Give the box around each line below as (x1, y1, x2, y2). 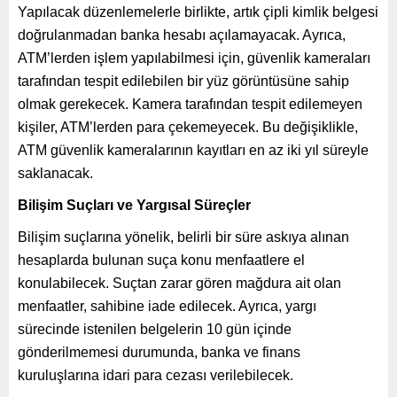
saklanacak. (18, 165, 93, 181)
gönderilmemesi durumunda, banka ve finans (18, 344, 300, 360)
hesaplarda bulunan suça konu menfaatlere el (18, 252, 305, 268)
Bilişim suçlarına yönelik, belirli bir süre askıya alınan (18, 229, 349, 245)
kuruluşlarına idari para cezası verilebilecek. (18, 367, 293, 383)
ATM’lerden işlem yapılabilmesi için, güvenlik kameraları (18, 50, 370, 66)
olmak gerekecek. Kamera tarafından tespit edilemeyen (18, 96, 362, 112)
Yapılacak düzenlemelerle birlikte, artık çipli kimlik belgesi (18, 4, 378, 19)
